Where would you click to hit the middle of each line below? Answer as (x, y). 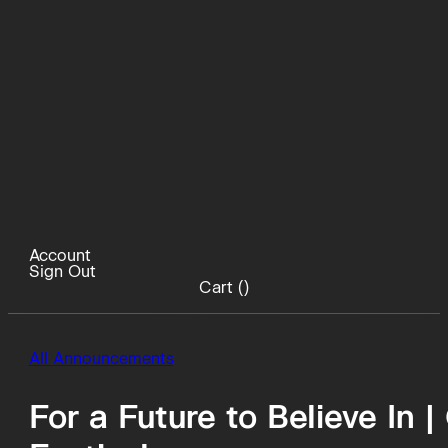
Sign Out (62, 271)
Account (59, 255)
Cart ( (221, 287)
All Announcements (101, 358)
